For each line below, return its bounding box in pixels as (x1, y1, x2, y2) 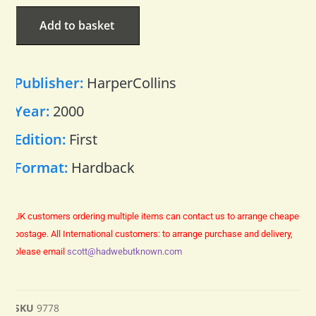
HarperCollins (87, 73, 176, 93)
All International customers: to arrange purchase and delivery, (51, 229, 293, 240)
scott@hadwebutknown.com (67, 246, 182, 257)
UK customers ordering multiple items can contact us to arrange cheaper (14, 211, 302, 222)
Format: (14, 158, 71, 178)
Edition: (14, 130, 69, 150)
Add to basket (39, 18, 114, 34)
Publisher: (14, 73, 87, 93)
